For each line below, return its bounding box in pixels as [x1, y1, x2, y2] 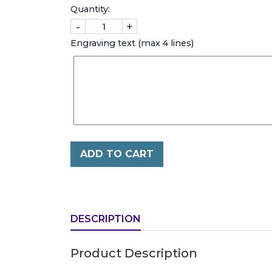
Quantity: [70, 4, 110, 15]
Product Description [70, 246, 197, 260]
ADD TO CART [80, 148, 154, 160]
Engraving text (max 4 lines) [70, 38, 194, 49]
